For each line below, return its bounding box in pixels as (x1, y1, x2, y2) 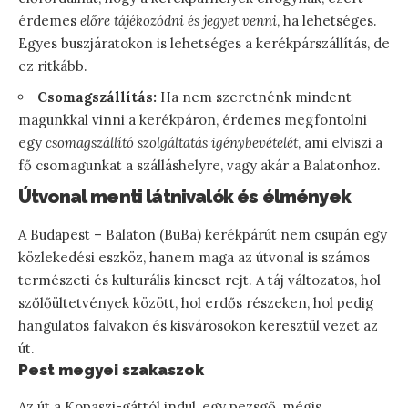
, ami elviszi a (298, 133, 382, 151)
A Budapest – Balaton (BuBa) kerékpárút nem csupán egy (18, 225, 387, 243)
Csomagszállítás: (37, 87, 157, 106)
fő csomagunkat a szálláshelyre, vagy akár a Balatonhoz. (18, 156, 381, 174)
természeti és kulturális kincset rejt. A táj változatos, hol (18, 270, 381, 289)
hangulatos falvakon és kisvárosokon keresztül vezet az (18, 316, 378, 334)
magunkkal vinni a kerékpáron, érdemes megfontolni (18, 110, 367, 128)
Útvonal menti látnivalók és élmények (18, 185, 351, 208)
